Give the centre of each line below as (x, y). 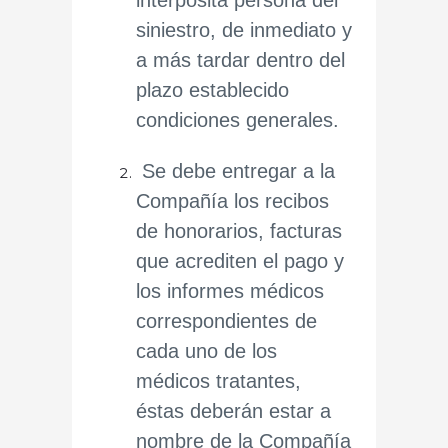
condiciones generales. (237, 120)
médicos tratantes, (218, 381)
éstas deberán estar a (233, 411)
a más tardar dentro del (240, 60)
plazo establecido (212, 90)
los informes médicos (230, 291)
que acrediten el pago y (240, 261)
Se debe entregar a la (235, 171)
